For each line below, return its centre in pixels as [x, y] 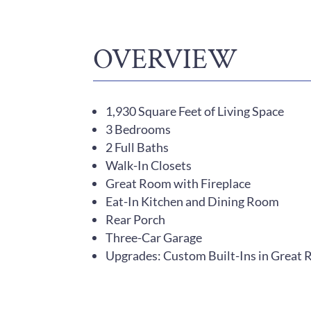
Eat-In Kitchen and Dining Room [193, 201]
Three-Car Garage [154, 237]
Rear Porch [136, 219]
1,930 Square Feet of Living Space [195, 111]
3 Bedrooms [138, 129]
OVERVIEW [166, 60]
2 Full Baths [137, 147]
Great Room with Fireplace [178, 183]
